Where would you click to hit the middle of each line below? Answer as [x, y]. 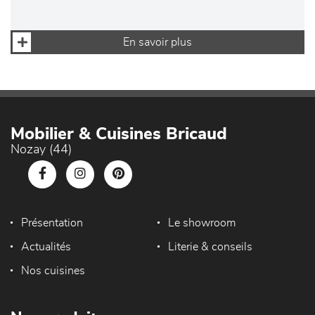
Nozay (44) [41, 150]
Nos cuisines [53, 271]
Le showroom [201, 223]
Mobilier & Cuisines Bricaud [119, 135]
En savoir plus [157, 43]
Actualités [46, 247]
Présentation [52, 223]
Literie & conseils [210, 247]
